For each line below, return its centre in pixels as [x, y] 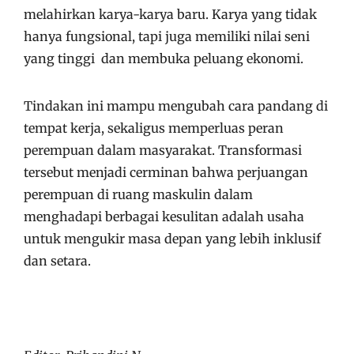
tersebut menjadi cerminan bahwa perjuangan [166, 172]
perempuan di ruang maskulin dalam [138, 194]
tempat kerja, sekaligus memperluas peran [154, 128]
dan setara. [57, 261]
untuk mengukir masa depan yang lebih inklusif [172, 239]
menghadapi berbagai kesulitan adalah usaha [164, 217]
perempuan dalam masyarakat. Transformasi [163, 150]
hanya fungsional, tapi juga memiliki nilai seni [167, 36]
